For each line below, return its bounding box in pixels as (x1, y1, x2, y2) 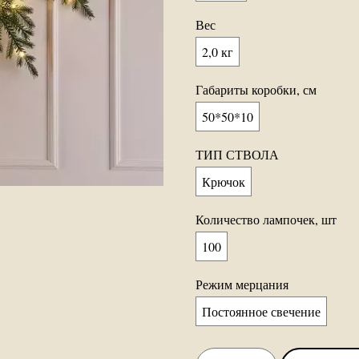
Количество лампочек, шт (196, 211, 337, 228)
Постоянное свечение (202, 303, 321, 321)
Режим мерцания (196, 276, 288, 293)
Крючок (202, 173, 245, 191)
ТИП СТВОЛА (196, 146, 279, 163)
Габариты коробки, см (196, 81, 317, 99)
